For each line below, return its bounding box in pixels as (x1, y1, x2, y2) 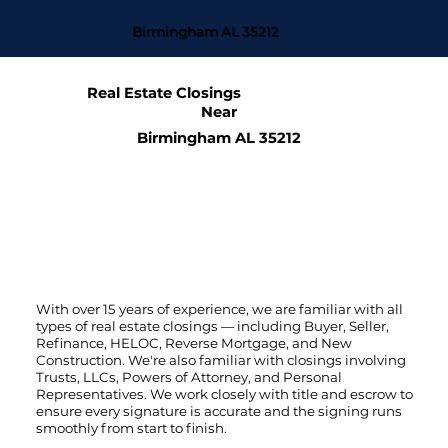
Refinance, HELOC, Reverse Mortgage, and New (35, 334, 352, 351)
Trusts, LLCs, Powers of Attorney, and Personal (35, 368, 342, 385)
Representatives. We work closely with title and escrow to (35, 385, 413, 402)
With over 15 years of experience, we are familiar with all (35, 300, 403, 317)
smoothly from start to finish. (35, 419, 227, 436)
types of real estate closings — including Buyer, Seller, (35, 317, 389, 334)
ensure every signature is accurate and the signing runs (35, 402, 402, 419)
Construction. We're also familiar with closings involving (35, 351, 406, 368)
